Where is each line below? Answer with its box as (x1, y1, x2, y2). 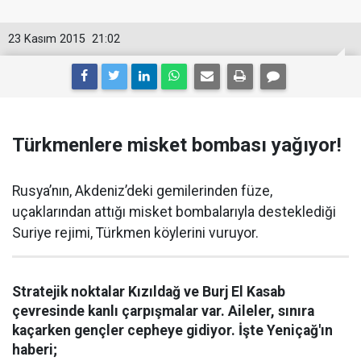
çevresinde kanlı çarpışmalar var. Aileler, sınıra (12, 303, 314, 319)
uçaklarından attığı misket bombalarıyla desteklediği (12, 204, 336, 220)
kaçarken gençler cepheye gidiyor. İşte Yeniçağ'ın (12, 322, 333, 338)
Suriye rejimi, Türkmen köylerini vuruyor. (12, 225, 259, 241)
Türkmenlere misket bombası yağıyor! (12, 134, 342, 156)
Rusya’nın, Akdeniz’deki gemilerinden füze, (12, 183, 272, 199)
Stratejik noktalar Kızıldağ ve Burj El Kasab (12, 284, 285, 300)
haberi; (12, 342, 57, 358)
